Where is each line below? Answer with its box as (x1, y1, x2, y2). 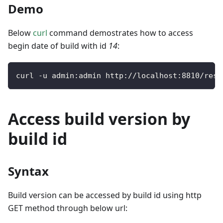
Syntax (8, 163, 49, 180)
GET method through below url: (8, 203, 127, 214)
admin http (79, 71, 123, 81)
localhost (137, 71, 177, 81)
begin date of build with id (8, 40, 109, 52)
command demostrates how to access (47, 27, 193, 39)
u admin (43, 71, 74, 81)
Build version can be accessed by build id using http (8, 190, 202, 201)
